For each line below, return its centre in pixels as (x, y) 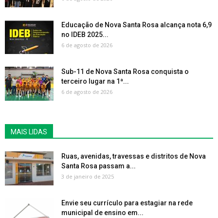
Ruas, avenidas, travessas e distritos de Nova (134, 156)
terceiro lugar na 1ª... (95, 82)
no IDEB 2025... (85, 35)
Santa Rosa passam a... (99, 166)
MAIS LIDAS (29, 132)
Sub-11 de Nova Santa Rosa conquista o (125, 72)
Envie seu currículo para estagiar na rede (127, 203)
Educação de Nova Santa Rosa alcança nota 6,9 (136, 25)
